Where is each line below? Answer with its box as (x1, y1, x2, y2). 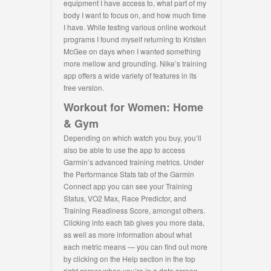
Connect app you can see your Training (64, 181, 192, 192)
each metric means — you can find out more (64, 241, 207, 252)
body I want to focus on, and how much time (64, 10, 206, 21)
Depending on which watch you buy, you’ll (64, 132, 201, 143)
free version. (64, 82, 104, 93)
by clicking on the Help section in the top (64, 253, 195, 264)
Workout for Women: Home (64, 99, 203, 116)
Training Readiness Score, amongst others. (64, 205, 205, 216)
